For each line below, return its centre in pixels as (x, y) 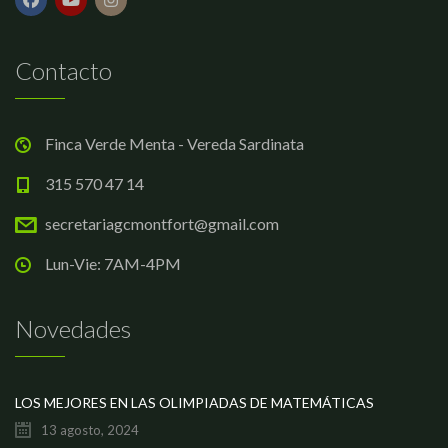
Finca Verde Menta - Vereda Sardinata (174, 143)
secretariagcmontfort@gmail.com (162, 223)
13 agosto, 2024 (90, 429)
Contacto (63, 70)
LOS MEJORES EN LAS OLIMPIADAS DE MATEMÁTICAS (194, 402)
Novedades (73, 328)
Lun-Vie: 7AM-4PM (113, 263)
